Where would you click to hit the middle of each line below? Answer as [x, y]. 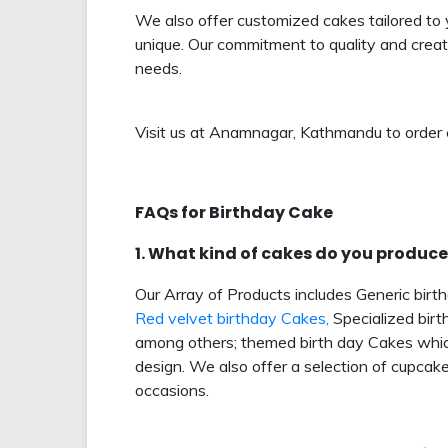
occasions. [174, 390]
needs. [160, 68]
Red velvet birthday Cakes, [232, 318]
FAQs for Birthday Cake [234, 213]
